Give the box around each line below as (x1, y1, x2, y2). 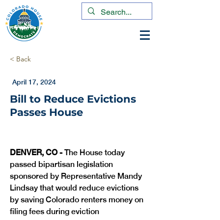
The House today (62, 148, 127, 157)
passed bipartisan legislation (10, 160, 115, 169)
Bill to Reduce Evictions (10, 93, 136, 105)
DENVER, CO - (10, 148, 62, 157)
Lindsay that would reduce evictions (10, 183, 140, 192)
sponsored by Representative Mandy (10, 171, 144, 181)
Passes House (10, 106, 83, 118)
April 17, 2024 (12, 78, 56, 86)
